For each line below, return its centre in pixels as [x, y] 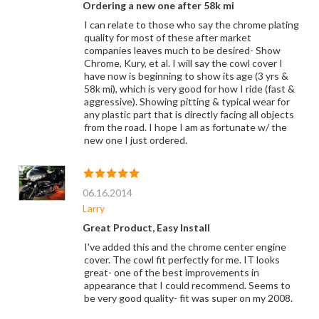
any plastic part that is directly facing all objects [189, 115]
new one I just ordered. [135, 140]
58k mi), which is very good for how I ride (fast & [189, 89]
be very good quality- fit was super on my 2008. [188, 298]
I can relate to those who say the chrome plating [191, 25]
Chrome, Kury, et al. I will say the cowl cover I [183, 63]
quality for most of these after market [167, 38]
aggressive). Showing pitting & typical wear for [187, 102]
